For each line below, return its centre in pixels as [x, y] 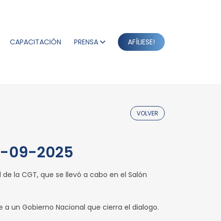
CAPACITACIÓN [36, 42]
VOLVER [147, 113]
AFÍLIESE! [141, 42]
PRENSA [86, 42]
